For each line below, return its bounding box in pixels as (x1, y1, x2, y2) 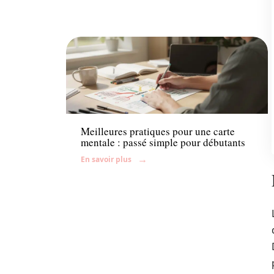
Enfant (81, 95, 108, 106)
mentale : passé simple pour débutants (81, 135, 245, 149)
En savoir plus (81, 154, 131, 165)
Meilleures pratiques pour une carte (81, 124, 235, 138)
